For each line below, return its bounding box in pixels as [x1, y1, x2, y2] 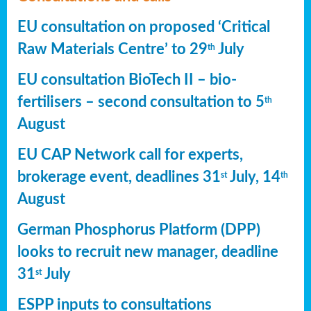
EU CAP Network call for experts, [17, 147, 243, 163]
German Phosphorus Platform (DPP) [17, 222, 260, 238]
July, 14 [227, 169, 280, 185]
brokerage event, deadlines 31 [17, 169, 221, 185]
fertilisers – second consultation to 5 [17, 94, 264, 110]
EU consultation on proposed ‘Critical [17, 19, 270, 35]
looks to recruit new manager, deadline [17, 244, 278, 260]
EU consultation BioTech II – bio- [17, 72, 237, 88]
